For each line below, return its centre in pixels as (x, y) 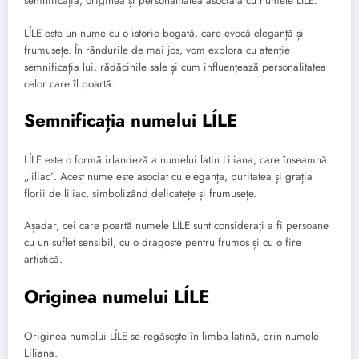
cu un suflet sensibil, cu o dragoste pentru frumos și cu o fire (163, 243)
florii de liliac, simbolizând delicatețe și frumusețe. (140, 194)
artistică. (43, 260)
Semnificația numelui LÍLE (131, 120)
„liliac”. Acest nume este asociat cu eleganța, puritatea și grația (168, 177)
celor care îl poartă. (69, 83)
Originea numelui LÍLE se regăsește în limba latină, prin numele (171, 337)
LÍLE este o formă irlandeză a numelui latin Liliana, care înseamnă (175, 160)
